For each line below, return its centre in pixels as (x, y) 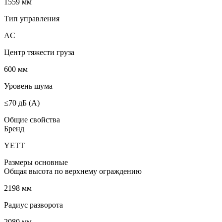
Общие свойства (32, 119)
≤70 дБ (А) (22, 103)
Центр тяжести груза (39, 52)
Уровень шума (28, 86)
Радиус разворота (33, 205)
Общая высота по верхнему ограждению (73, 171)
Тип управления (32, 18)
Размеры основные (36, 162)
